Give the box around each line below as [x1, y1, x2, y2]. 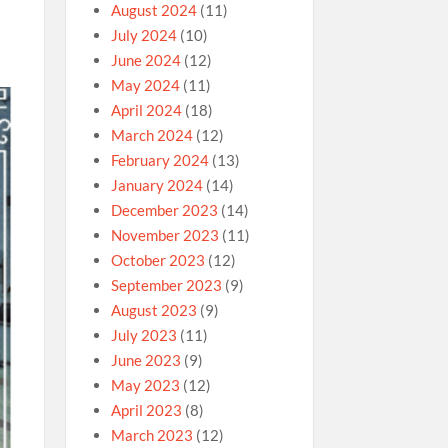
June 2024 [110, 51, 181, 69]
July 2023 [110, 326, 177, 344]
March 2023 [110, 426, 193, 444]
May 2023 [110, 376, 180, 394]
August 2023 [110, 301, 197, 319]
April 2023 [110, 401, 182, 419]
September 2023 [110, 276, 222, 294]
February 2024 [110, 151, 209, 169]
